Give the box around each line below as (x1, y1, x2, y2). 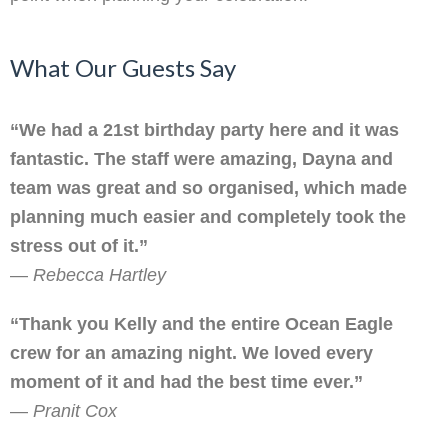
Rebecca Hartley (33, 265, 166, 286)
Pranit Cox (33, 401, 117, 422)
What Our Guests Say (10, 53, 236, 83)
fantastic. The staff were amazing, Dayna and (10, 149, 393, 170)
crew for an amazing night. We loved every (10, 343, 373, 364)
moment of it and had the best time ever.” (10, 372, 363, 393)
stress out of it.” (10, 236, 148, 257)
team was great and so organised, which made (10, 178, 407, 199)
